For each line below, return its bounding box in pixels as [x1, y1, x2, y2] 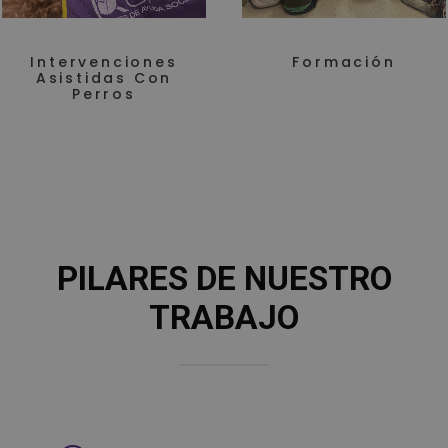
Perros [72, 84, 136, 105]
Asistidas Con [35, 68, 173, 89]
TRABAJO [149, 298, 299, 337]
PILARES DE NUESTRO [56, 259, 392, 298]
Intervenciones [30, 52, 178, 73]
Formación [292, 52, 396, 73]
